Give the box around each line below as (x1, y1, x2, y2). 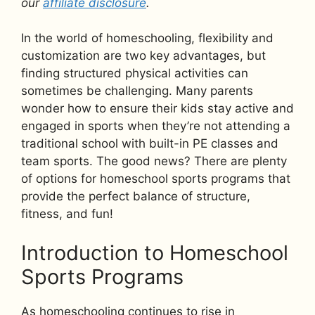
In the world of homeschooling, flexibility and (21, 31, 274, 46)
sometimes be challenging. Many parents (21, 84, 253, 98)
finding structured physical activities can (21, 66, 248, 81)
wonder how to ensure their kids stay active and (21, 101, 294, 116)
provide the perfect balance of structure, (21, 189, 250, 204)
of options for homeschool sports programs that (21, 172, 290, 186)
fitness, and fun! (21, 207, 113, 221)
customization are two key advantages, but (21, 49, 266, 63)
